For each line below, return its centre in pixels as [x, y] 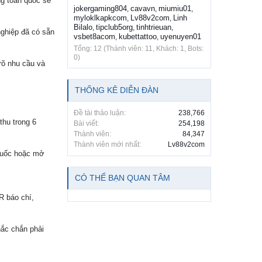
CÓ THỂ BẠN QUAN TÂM [123, 178]
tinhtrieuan [154, 27]
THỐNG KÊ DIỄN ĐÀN [117, 90]
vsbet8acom [94, 37]
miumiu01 [175, 9]
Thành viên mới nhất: [107, 145]
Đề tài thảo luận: [100, 113]
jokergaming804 [100, 9]
